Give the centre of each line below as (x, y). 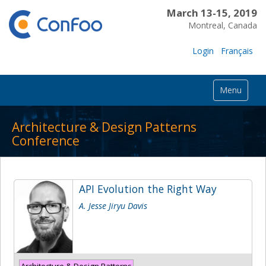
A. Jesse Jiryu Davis (113, 205)
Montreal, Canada (222, 25)
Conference (46, 140)
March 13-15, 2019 (212, 13)
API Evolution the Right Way (148, 189)
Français (237, 50)
